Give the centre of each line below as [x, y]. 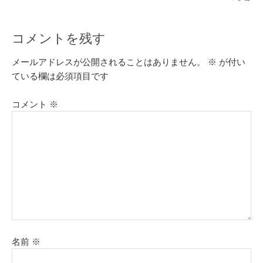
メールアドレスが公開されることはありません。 [109, 61]
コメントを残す [59, 37]
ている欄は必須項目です [60, 75]
